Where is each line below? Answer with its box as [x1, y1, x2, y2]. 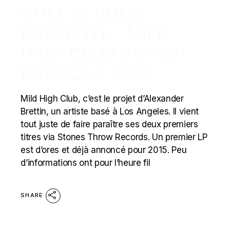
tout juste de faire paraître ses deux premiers [21, 119, 198, 129]
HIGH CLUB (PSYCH [21, 43, 186, 64]
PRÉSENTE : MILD [21, 23, 170, 44]
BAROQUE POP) [21, 63, 154, 84]
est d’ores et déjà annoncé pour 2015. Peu [21, 145, 187, 155]
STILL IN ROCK [21, 3, 145, 24]
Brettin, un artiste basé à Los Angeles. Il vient [21, 106, 199, 117]
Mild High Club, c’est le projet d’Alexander [21, 93, 184, 104]
